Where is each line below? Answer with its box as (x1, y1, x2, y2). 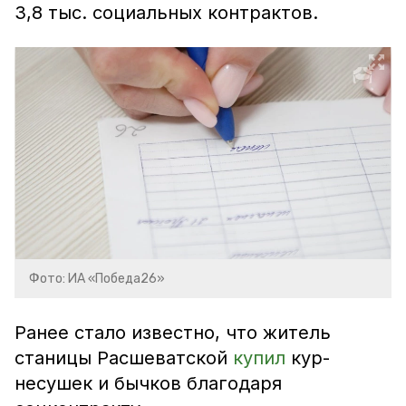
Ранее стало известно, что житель (14, 322, 331, 343)
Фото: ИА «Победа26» (29, 271, 165, 286)
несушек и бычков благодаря (14, 372, 282, 394)
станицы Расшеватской (14, 347, 233, 369)
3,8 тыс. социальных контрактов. (14, 2, 318, 24)
